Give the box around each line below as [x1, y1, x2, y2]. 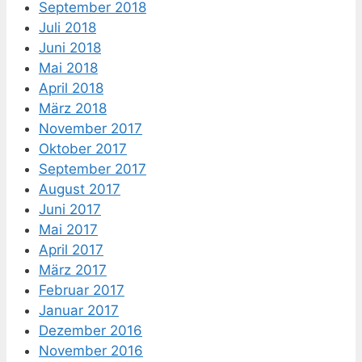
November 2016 [39, 342, 143, 359]
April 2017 [39, 241, 103, 258]
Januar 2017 [39, 301, 119, 318]
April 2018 [39, 79, 103, 96]
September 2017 [39, 160, 146, 177]
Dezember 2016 [39, 322, 142, 339]
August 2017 [39, 180, 120, 197]
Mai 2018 [39, 59, 98, 76]
